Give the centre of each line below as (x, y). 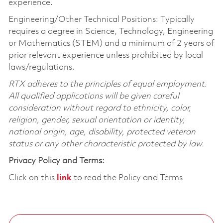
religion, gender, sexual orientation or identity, (97, 120)
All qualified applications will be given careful (94, 96)
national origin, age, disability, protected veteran (102, 132)
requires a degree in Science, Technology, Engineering (111, 31)
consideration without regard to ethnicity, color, (100, 108)
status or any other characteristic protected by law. (108, 144)
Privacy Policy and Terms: (56, 161)
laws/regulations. (41, 67)
